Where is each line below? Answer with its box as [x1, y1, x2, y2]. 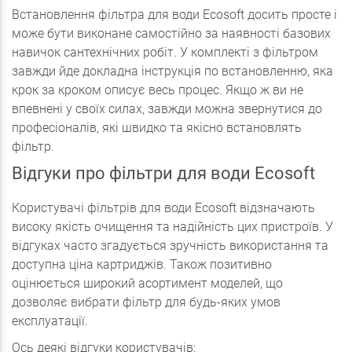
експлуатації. [12, 313, 88, 328]
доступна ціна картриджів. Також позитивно [12, 257, 272, 272]
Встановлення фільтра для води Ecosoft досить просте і [12, 7, 337, 22]
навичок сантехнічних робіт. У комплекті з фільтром [12, 45, 318, 60]
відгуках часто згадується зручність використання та [12, 238, 328, 253]
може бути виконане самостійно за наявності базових [12, 26, 331, 41]
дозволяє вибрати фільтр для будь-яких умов [12, 295, 280, 310]
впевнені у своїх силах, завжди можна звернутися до [12, 101, 322, 116]
